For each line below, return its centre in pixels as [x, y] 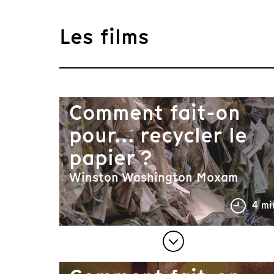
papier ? [110, 158]
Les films [104, 37]
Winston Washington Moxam [153, 177]
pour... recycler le [158, 135]
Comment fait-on [154, 113]
